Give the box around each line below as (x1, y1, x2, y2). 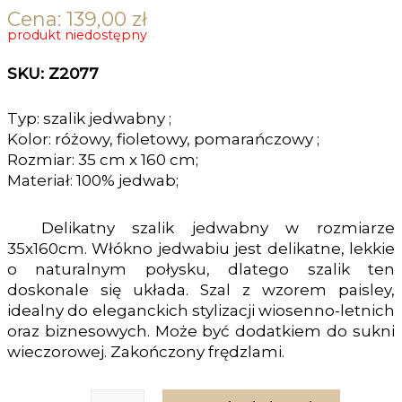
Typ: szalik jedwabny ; (7, 109, 171, 127)
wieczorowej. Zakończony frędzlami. (7, 342, 284, 361)
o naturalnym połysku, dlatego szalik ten (7, 259, 395, 278)
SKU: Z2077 (7, 64, 99, 83)
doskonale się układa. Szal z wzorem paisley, (7, 280, 395, 299)
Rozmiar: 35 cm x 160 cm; (7, 150, 198, 169)
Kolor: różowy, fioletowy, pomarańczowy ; (7, 129, 319, 148)
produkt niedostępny (7, 26, 147, 43)
